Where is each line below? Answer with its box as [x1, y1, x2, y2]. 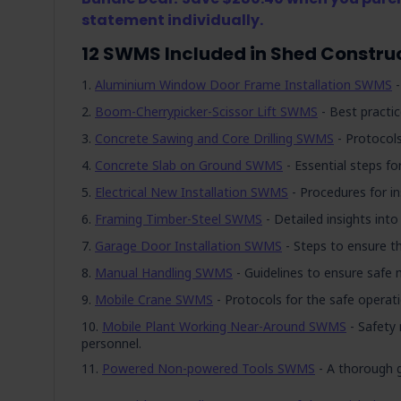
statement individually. [81, 10, 263, 30]
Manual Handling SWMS [95, 264, 233, 281]
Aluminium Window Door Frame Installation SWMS [95, 76, 392, 93]
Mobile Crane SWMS [95, 291, 213, 308]
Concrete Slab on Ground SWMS [95, 157, 283, 174]
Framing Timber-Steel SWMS [95, 210, 262, 227]
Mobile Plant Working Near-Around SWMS [102, 318, 346, 335]
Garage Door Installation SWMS [95, 237, 282, 254]
